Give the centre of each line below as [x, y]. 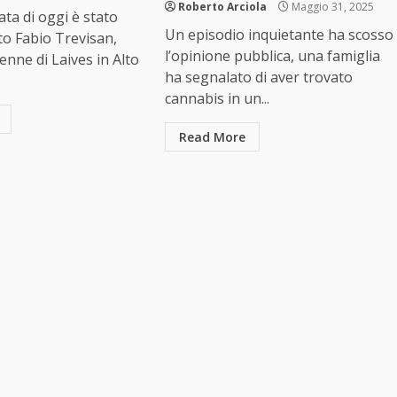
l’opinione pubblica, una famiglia [272, 56]
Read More [212, 137]
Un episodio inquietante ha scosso [279, 35]
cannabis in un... [217, 99]
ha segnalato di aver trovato [258, 78]
